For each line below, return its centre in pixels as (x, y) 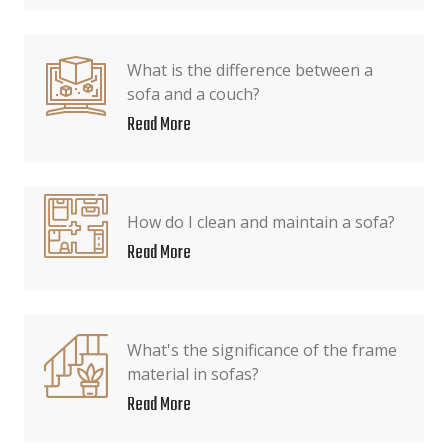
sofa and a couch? (193, 94)
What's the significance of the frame (262, 350)
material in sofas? (193, 374)
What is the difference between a (250, 70)
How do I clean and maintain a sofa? (261, 222)
